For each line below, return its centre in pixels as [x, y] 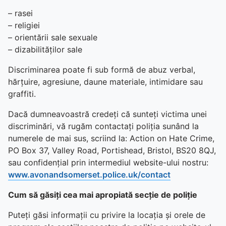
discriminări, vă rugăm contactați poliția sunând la [103, 126]
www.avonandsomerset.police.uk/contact [89, 175]
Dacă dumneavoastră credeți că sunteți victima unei [107, 114]
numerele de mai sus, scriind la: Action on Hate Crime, [111, 138]
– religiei [24, 25]
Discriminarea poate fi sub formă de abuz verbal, [102, 70]
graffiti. [22, 94]
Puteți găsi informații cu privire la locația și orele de [107, 215]
